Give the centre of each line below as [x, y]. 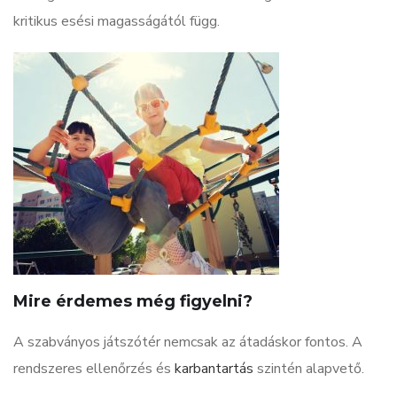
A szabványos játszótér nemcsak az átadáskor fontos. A [188, 342]
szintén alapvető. [309, 368]
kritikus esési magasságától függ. [117, 21]
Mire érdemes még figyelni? [133, 301]
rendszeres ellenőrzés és [92, 368]
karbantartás [212, 368]
